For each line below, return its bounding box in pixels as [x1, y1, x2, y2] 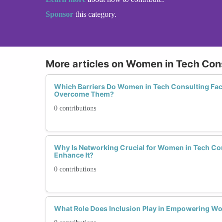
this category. [75, 9, 116, 18]
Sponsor [46, 9, 75, 18]
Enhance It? [54, 150, 94, 159]
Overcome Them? [54, 89, 114, 98]
